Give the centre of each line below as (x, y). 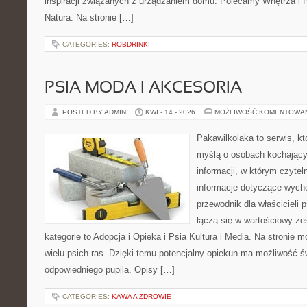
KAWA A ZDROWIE (142, 296)
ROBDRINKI (131, 44)
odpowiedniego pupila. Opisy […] (110, 270)
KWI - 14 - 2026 (170, 112)
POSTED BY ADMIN (95, 112)
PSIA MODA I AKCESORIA (143, 88)
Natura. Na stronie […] (89, 17)
